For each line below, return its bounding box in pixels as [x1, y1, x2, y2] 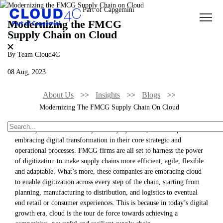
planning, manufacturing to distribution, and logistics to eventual [15, 188, 198, 197]
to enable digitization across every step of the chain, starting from [15, 178, 200, 186]
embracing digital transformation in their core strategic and [15, 136, 181, 144]
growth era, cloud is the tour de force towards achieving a [15, 209, 178, 218]
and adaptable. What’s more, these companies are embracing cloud [15, 167, 202, 176]
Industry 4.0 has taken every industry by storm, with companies [15, 125, 194, 134]
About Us [43, 90, 74, 99]
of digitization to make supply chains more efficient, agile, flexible [15, 157, 204, 165]
